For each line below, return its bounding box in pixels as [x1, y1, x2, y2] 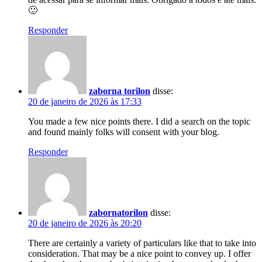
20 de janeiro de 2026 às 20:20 [28, 218, 142, 228]
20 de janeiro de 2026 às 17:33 [28, 96, 142, 106]
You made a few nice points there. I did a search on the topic [28, 116, 250, 126]
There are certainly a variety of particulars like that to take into [28, 237, 256, 248]
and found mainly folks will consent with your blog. [28, 126, 219, 137]
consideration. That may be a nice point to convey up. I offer [28, 248, 251, 258]
